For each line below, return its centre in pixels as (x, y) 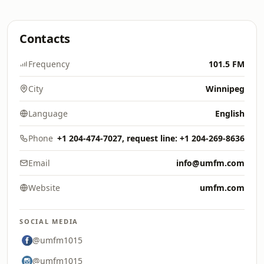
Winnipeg (225, 89)
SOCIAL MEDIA (49, 221)
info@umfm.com (210, 163)
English (230, 113)
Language (48, 113)
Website (44, 188)
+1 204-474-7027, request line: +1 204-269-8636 (151, 138)
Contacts (45, 39)
